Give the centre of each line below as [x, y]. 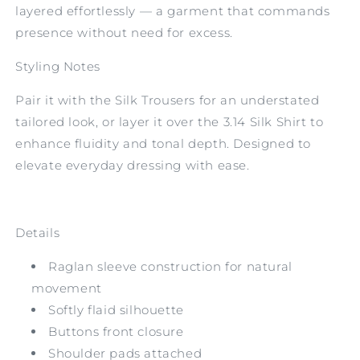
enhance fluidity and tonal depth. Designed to [164, 143]
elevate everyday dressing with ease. [133, 165]
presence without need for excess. [124, 32]
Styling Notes [58, 66]
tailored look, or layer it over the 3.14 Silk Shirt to [170, 121]
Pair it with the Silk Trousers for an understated [168, 100]
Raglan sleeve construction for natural [170, 266]
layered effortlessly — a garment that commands [173, 10]
